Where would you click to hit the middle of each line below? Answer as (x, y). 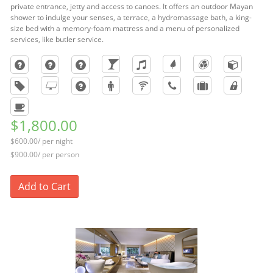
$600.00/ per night (41, 141)
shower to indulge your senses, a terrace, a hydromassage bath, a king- (131, 17)
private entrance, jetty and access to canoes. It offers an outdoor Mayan (132, 6)
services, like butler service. (57, 39)
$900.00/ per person (45, 154)
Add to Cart (44, 186)
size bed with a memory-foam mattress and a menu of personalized (125, 28)
